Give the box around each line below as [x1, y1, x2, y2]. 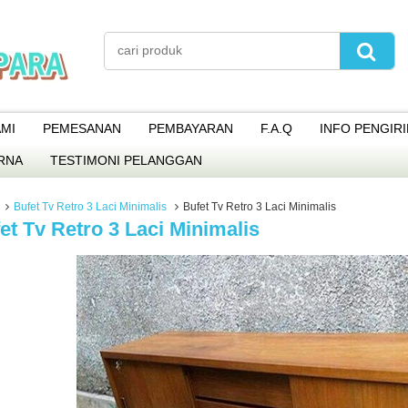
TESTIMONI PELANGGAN [50, 153, 202, 168]
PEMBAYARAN [148, 121, 233, 136]
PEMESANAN [43, 121, 121, 136]
